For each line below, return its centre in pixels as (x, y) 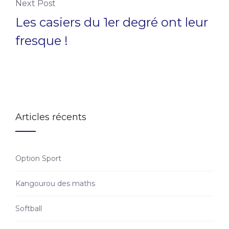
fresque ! (42, 41)
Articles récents (51, 117)
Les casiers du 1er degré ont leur (112, 22)
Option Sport (38, 159)
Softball (29, 209)
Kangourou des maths (55, 184)
